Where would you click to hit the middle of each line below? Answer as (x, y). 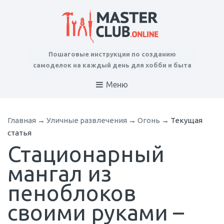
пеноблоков (72, 193)
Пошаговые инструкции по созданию (112, 54)
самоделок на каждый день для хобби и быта (112, 65)
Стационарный (86, 154)
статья (19, 133)
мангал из (59, 173)
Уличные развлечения (87, 120)
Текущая (186, 120)
